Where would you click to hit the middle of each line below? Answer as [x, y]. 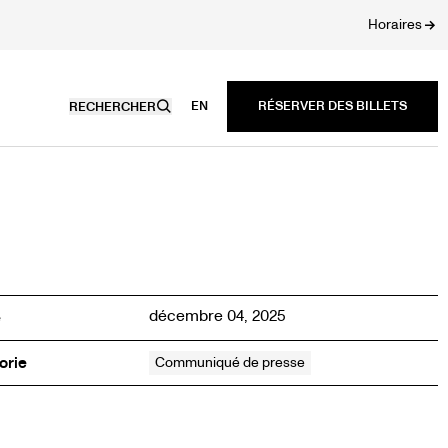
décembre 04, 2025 [217, 315]
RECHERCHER [112, 106]
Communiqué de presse [229, 362]
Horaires [395, 24]
